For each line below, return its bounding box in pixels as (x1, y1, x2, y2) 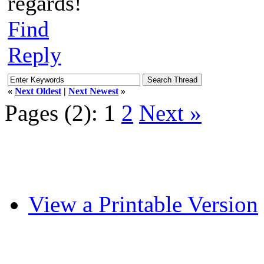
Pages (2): (5, 100, 98, 126)
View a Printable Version (28, 191, 258, 217)
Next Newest (68, 85, 118, 96)
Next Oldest (15, 85, 61, 96)
